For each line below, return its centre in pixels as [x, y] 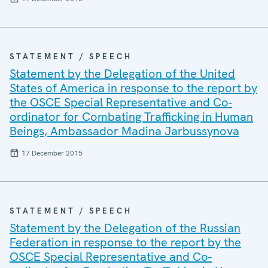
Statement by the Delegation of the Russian [125, 228]
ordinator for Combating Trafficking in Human [131, 117]
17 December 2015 [52, 153]
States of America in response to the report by [133, 88]
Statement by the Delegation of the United [122, 74]
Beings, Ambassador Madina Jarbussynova [124, 131]
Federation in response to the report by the [125, 242]
